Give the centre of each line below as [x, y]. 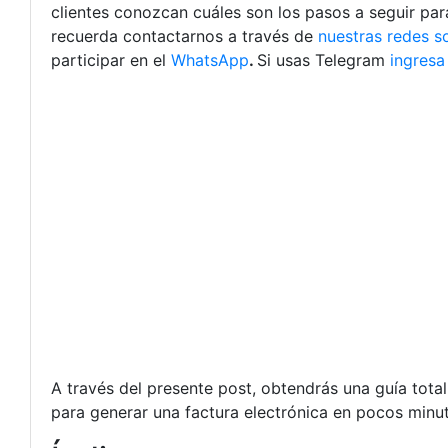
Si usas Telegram [323, 60]
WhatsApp [210, 60]
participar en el [111, 60]
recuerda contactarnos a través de [184, 36]
